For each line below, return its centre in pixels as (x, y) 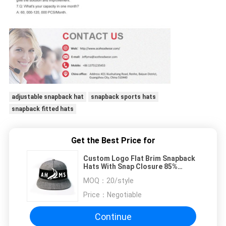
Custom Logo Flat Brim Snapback (139, 159)
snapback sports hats (123, 97)
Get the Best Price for (113, 141)
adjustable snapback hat (47, 97)
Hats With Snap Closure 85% (130, 167)
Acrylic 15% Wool (112, 175)
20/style (120, 181)
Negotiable (124, 195)
